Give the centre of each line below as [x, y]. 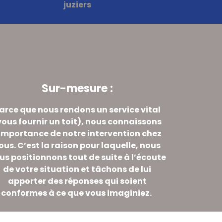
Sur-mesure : [77, 89]
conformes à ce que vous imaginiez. [77, 193]
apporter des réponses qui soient [77, 181]
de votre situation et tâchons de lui [77, 169]
